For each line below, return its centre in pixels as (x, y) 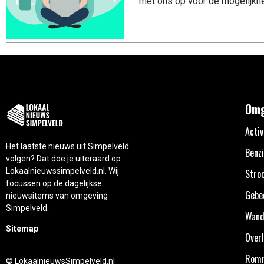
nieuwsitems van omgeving (57, 195)
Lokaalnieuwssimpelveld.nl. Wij (62, 171)
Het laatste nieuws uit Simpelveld (67, 146)
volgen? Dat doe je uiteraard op (63, 158)
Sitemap (22, 228)
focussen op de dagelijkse (54, 183)
